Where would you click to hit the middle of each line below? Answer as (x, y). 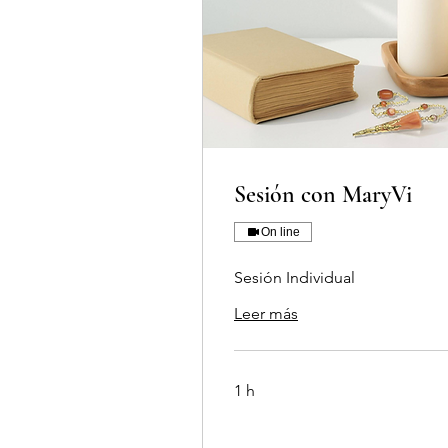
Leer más (266, 314)
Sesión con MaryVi (323, 195)
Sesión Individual (294, 278)
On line (280, 232)
